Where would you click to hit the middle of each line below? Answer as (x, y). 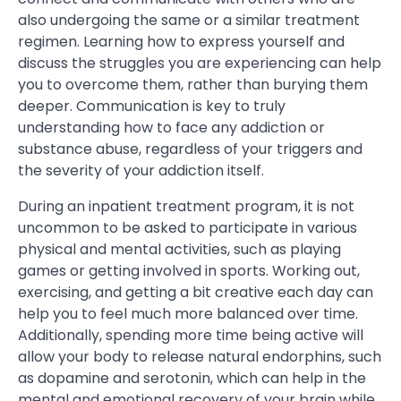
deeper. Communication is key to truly (152, 107)
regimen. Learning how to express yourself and (181, 42)
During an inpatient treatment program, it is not (186, 207)
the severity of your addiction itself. (141, 171)
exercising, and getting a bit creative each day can (196, 293)
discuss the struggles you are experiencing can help (200, 64)
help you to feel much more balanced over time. (188, 314)
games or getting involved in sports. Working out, (189, 271)
